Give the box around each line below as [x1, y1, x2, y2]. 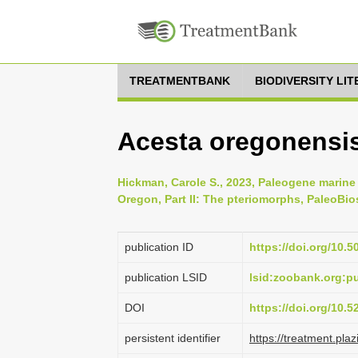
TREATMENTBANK [129, 74, 230, 87]
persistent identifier [125, 332, 221, 344]
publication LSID [125, 271, 207, 284]
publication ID [125, 241, 193, 253]
